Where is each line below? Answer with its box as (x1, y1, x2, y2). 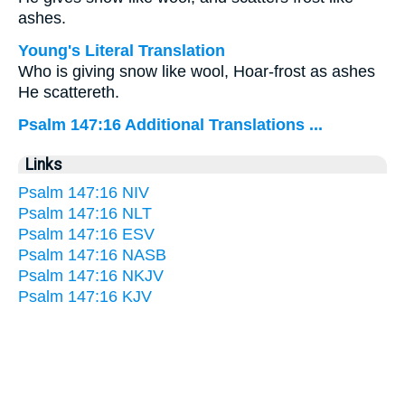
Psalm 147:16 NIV (18, 184, 149, 202)
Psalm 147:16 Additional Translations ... (18, 116, 323, 134)
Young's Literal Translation (18, 42, 225, 60)
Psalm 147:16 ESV (18, 225, 155, 243)
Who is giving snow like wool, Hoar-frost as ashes (18, 62, 375, 80)
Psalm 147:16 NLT (18, 204, 152, 222)
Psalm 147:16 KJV (18, 287, 152, 306)
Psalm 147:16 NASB (18, 246, 166, 264)
